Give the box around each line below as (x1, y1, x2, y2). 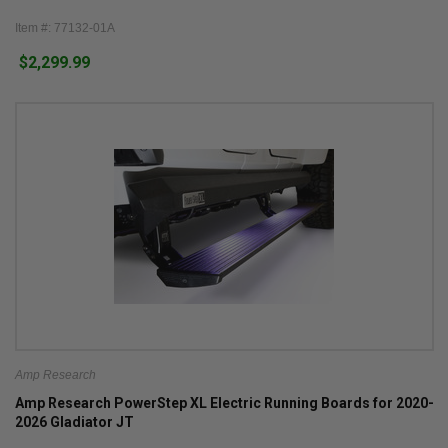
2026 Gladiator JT (14, 413, 134, 430)
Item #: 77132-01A (14, 21, 115, 36)
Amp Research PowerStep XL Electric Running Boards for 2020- (14, 394, 434, 411)
